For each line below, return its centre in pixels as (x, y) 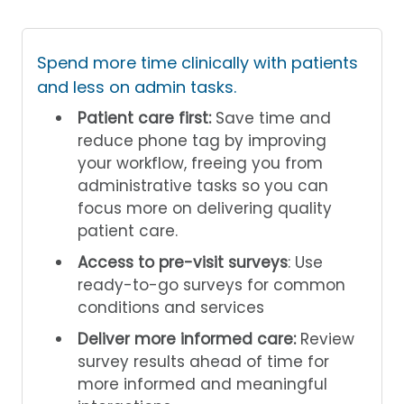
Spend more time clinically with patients (197, 62)
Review (327, 339)
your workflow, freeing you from (200, 163)
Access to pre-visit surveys (183, 262)
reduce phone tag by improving (202, 140)
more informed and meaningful (202, 384)
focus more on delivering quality (205, 208)
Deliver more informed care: (189, 339)
